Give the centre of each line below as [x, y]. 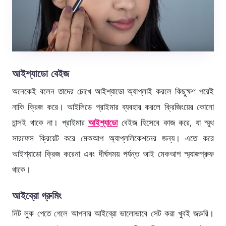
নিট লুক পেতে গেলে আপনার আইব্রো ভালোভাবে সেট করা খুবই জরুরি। [113, 213]
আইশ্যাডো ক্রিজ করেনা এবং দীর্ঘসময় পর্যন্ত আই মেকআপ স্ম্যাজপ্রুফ [113, 154]
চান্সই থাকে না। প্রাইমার [50, 122]
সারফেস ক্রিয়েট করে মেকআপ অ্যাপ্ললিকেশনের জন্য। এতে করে [113, 138]
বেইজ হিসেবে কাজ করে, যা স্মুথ [166, 122]
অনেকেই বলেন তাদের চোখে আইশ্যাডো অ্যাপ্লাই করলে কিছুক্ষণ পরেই [113, 91]
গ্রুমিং [51, 195]
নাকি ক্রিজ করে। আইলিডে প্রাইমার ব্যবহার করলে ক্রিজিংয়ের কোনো [113, 107]
